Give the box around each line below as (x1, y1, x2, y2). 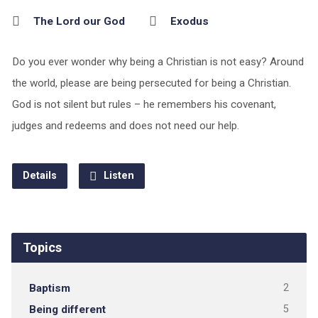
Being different (28, 303, 106, 316)
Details (22, 170, 57, 182)
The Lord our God (33, 15, 125, 28)
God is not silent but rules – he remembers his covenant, (11, 98, 276, 111)
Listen (100, 170, 134, 182)
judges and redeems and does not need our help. (11, 119, 245, 132)
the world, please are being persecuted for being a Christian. (11, 77, 291, 89)
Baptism (28, 282, 70, 295)
